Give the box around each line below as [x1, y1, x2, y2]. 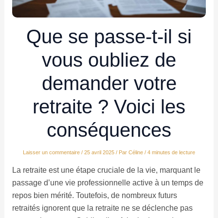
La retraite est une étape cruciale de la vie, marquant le [12, 166, 200, 175]
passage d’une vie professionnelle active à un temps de [12, 179, 203, 187]
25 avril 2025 [84, 149, 116, 156]
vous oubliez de [42, 49, 176, 71]
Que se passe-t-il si [26, 26, 192, 48]
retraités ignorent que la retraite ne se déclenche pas [12, 204, 193, 213]
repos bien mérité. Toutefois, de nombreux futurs [12, 191, 177, 200]
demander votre [41, 73, 177, 94]
